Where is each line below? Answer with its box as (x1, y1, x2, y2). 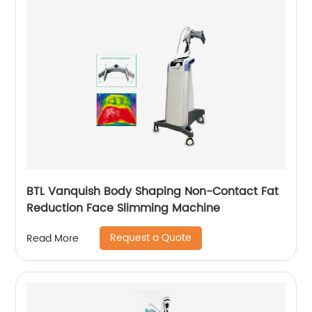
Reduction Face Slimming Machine (26, 199, 221, 217)
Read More (26, 230, 79, 247)
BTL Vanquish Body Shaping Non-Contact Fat (26, 182, 279, 201)
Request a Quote (110, 230, 192, 246)
